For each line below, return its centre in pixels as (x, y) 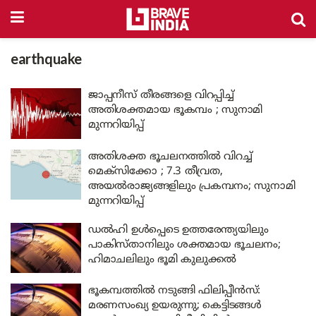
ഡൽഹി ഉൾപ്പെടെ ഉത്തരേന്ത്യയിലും (178, 230)
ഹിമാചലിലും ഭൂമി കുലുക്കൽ (163, 260)
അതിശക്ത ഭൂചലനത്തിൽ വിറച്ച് (170, 157)
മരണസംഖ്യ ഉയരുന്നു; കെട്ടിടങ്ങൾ (175, 306)
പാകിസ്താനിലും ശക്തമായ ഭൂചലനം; (184, 245)
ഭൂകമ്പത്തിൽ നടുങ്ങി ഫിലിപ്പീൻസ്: (175, 291)
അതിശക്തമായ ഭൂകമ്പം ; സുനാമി (176, 110)
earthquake (46, 61)
